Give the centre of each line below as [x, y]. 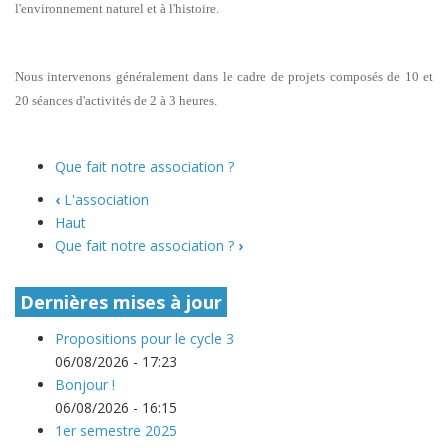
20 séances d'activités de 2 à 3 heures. [116, 100]
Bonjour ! [85, 384]
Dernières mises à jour [121, 302]
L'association [104, 199]
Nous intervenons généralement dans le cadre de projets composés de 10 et [224, 76]
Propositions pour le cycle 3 [144, 338]
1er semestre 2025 [116, 430]
